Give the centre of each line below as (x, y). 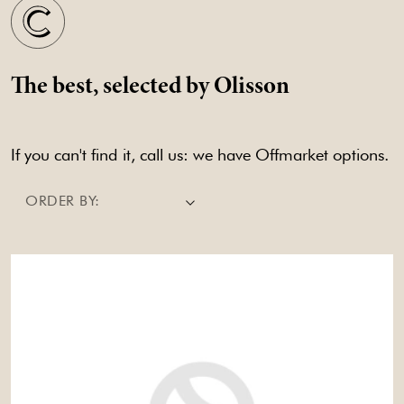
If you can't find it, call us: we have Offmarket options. (200, 154)
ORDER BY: (63, 200)
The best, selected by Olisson (150, 87)
